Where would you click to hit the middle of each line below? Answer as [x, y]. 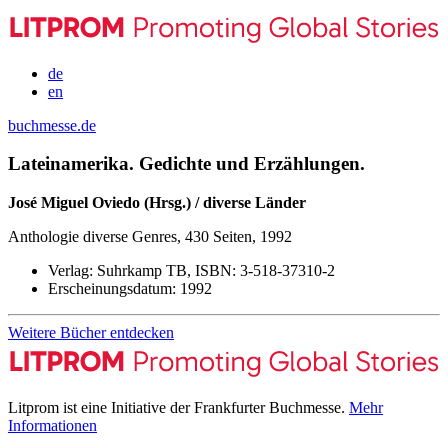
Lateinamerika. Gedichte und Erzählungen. [186, 164]
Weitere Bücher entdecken [91, 333]
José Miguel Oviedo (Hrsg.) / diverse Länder [157, 203]
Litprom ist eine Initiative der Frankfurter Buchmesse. [178, 407]
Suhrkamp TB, [144, 271]
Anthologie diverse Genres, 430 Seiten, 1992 [150, 237]
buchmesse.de [52, 125]
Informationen [52, 425]
